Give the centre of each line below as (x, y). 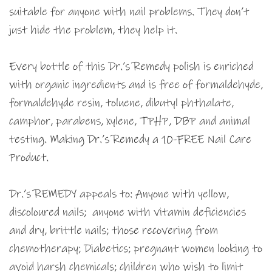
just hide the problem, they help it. (93, 30)
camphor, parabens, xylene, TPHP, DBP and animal (130, 121)
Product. (30, 158)
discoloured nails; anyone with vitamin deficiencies (127, 212)
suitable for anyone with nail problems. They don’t (129, 12)
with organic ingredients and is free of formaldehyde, (136, 85)
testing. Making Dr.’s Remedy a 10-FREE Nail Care (130, 140)
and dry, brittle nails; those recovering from (114, 231)
